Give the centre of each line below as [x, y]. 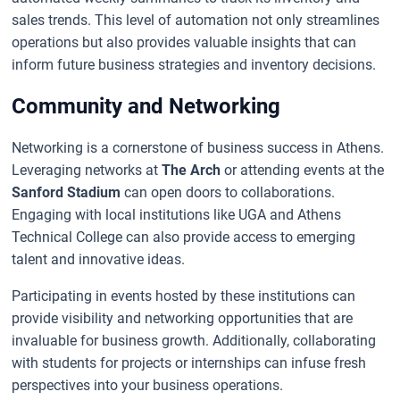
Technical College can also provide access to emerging [184, 237]
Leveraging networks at [87, 170]
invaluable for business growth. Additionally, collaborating [194, 340]
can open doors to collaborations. [228, 192]
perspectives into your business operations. [148, 385]
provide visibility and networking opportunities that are [183, 318]
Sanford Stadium [67, 192]
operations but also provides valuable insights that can [184, 42]
